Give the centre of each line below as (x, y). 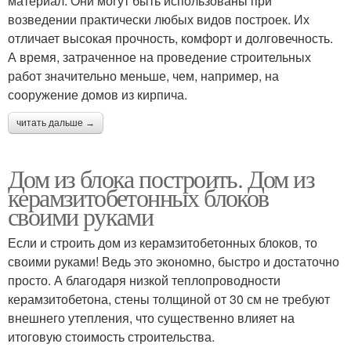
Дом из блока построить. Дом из (161, 178)
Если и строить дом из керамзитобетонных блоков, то (163, 242)
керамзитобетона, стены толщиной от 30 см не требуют (169, 299)
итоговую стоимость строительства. (111, 336)
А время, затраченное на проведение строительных (159, 56)
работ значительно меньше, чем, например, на (143, 75)
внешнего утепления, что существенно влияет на (151, 317)
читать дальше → (56, 123)
